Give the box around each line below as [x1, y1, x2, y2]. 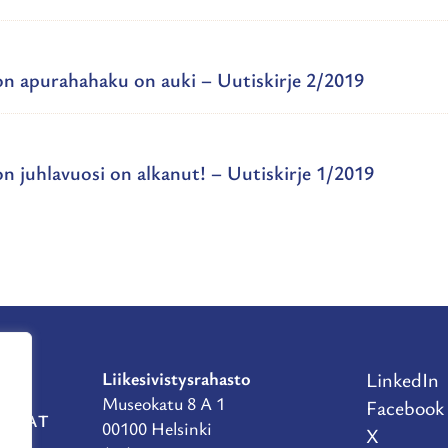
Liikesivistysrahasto [101, 366, 251, 390]
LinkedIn [366, 366, 440, 393]
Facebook [366, 394, 445, 421]
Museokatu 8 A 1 [101, 391, 225, 415]
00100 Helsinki [101, 416, 212, 440]
